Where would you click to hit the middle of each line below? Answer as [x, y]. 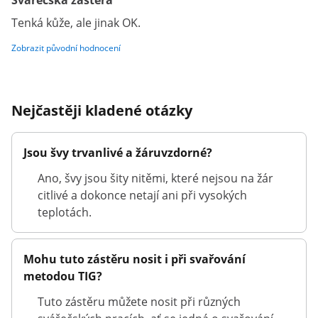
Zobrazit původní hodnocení [66, 48]
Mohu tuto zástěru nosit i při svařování [135, 259]
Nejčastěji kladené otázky [102, 110]
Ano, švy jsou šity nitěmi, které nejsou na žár [155, 178]
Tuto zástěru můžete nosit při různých [139, 302]
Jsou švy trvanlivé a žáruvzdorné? [118, 153]
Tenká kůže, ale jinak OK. [76, 23]
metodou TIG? [63, 276]
